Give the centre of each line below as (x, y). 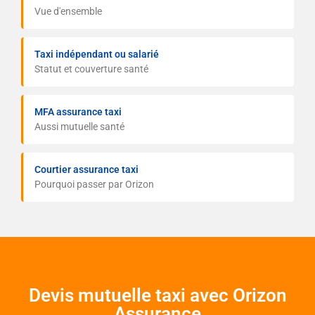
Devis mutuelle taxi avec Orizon (157, 296)
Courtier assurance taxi (86, 170)
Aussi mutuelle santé (79, 127)
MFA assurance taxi (78, 112)
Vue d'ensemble (68, 12)
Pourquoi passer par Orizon (94, 185)
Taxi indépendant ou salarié (97, 54)
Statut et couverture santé (91, 69)
